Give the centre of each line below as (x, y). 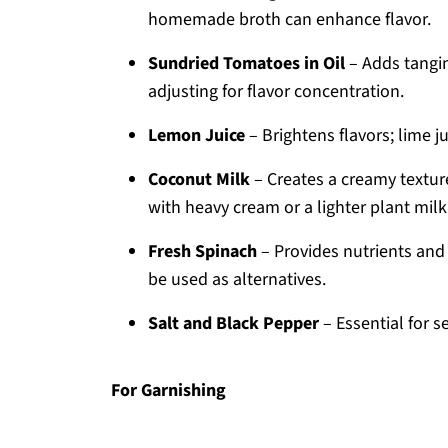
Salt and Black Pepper (233, 323)
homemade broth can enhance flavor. (289, 19)
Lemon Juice (196, 135)
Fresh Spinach (202, 251)
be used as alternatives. (237, 279)
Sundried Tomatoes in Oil (246, 63)
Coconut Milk (199, 179)
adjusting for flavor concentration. (276, 91)
